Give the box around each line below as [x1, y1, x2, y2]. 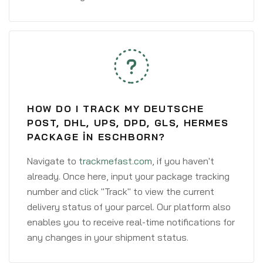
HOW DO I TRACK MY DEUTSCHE [27, 103, 204, 114]
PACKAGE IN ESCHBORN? [27, 131, 166, 143]
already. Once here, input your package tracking [27, 170, 230, 182]
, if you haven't [152, 155, 214, 167]
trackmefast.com [79, 155, 152, 167]
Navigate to [27, 155, 79, 167]
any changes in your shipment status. [27, 231, 188, 243]
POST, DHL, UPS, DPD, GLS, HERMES [27, 117, 229, 129]
